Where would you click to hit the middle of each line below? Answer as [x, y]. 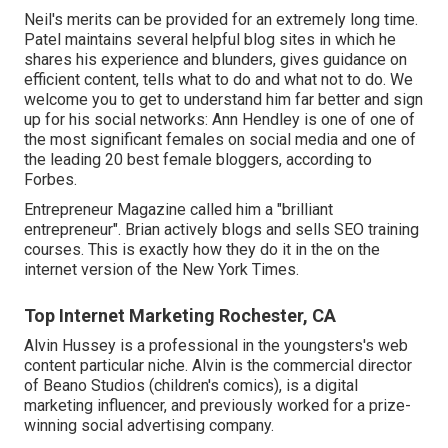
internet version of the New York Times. [161, 270]
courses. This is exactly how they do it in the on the [202, 250]
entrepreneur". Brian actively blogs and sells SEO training [221, 230]
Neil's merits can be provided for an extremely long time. [221, 20]
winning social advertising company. [149, 426]
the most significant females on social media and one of [220, 140]
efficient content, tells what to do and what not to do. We [218, 80]
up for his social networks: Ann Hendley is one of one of [219, 120]
